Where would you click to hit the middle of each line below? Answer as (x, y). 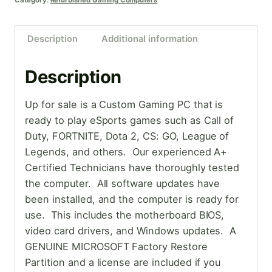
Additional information (150, 39)
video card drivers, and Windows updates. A (131, 230)
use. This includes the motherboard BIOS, (125, 215)
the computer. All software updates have (123, 183)
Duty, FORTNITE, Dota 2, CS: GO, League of (127, 136)
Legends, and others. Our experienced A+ (126, 151)
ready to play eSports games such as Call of (130, 120)
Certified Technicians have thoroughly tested (132, 167)
